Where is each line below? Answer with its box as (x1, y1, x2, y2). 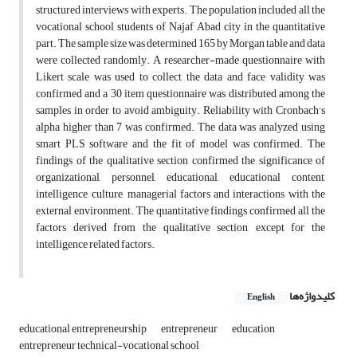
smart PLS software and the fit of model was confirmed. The (36, 133, 325, 155)
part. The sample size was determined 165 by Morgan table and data (36, 33, 325, 55)
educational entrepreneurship (19, 318, 148, 340)
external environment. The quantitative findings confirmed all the (36, 200, 325, 222)
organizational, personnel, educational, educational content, (36, 167, 325, 189)
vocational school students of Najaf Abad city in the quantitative (36, 16, 325, 38)
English (247, 289, 275, 306)
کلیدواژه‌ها (289, 285, 335, 308)
